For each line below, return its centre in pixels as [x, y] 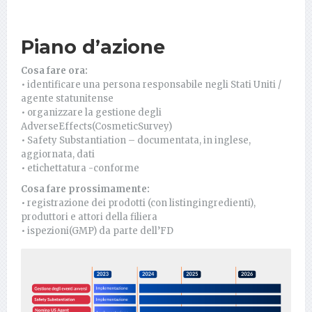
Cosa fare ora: [54, 70]
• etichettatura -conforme [80, 168]
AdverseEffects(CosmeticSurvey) [96, 126]
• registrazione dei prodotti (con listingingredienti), [138, 203]
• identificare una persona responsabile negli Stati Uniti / [151, 84]
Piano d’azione [93, 47]
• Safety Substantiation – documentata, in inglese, [136, 140]
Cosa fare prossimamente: [85, 189]
